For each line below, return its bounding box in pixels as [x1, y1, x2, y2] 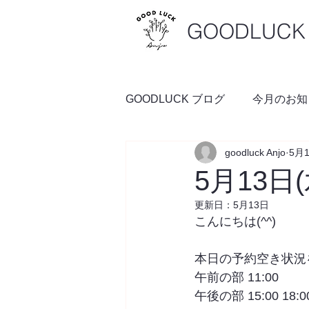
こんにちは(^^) [195, 215, 276, 228]
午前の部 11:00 [195, 270, 279, 284]
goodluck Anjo [225, 146, 286, 158]
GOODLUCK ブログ [126, 93, 225, 105]
